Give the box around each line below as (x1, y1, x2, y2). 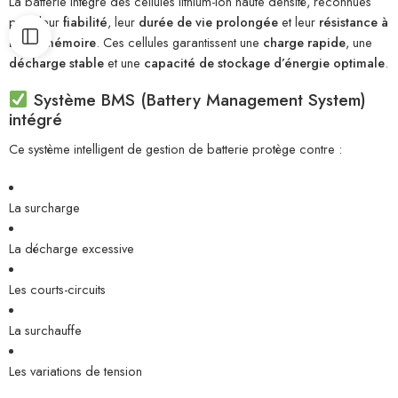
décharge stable (9, 53, 104, 73)
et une (104, 53, 144, 73)
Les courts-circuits (9, 279, 106, 298)
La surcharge (9, 197, 80, 217)
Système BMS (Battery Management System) (28, 88, 366, 113)
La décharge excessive (9, 238, 134, 258)
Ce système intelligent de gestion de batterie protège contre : (9, 139, 342, 158)
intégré (9, 107, 62, 132)
